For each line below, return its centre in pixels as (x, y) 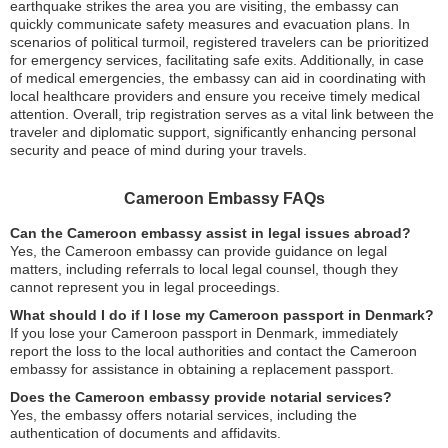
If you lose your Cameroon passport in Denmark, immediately (204, 332)
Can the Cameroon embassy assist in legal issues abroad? (210, 232)
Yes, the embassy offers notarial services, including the (183, 414)
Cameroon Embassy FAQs (224, 198)
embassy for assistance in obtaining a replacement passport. (202, 368)
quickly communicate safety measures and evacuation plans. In (210, 23)
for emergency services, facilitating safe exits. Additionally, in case (217, 59)
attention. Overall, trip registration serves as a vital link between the (222, 113)
